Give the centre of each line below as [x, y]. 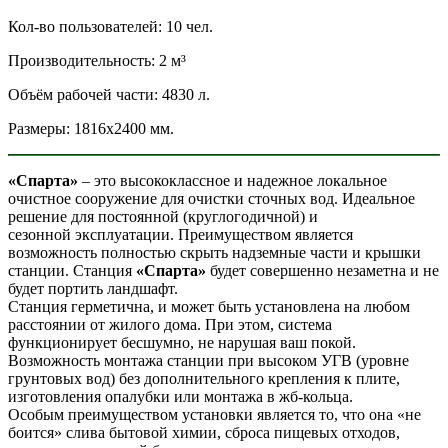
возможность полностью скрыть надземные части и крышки [214, 253]
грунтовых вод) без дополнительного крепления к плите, [204, 379]
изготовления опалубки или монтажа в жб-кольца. [180, 397]
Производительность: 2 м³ [97, 61]
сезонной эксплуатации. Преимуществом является [180, 235]
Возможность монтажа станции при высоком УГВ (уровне [208, 361]
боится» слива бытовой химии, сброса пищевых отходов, [204, 433]
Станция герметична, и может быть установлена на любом [209, 307]
